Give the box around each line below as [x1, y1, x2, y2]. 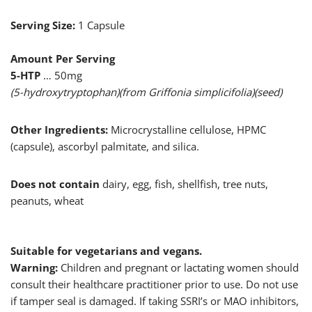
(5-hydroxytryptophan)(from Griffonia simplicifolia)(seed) [10, 85, 282, 100]
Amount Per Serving [10, 52, 115, 66]
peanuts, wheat [10, 194, 84, 208]
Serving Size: [10, 18, 78, 33]
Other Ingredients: [10, 123, 108, 137]
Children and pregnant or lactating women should [61, 260, 299, 275]
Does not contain [10, 177, 100, 192]
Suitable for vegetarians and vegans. [10, 244, 202, 258]
